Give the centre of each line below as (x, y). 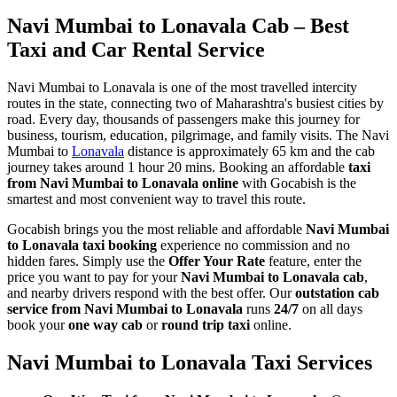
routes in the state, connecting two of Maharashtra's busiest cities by (195, 103)
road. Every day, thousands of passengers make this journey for (183, 119)
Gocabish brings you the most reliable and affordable (156, 229)
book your (38, 324)
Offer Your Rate (217, 261)
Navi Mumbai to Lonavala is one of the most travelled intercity (182, 87)
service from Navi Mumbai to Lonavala (125, 308)
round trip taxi (206, 324)
